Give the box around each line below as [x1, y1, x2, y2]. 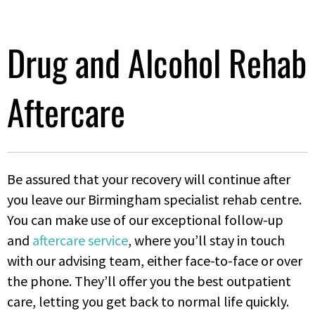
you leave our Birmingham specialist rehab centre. [7, 190, 302, 208]
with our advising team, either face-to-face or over [7, 251, 302, 269]
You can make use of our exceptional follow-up [7, 210, 283, 229]
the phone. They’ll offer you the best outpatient [7, 271, 291, 290]
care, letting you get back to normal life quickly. [7, 292, 289, 310]
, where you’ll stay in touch [128, 231, 285, 249]
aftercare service [32, 231, 128, 249]
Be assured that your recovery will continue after [7, 169, 290, 188]
